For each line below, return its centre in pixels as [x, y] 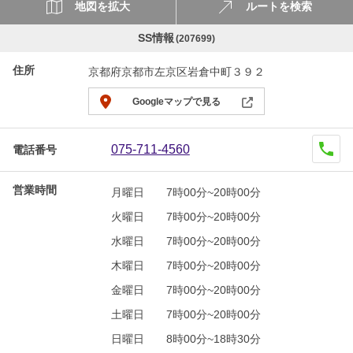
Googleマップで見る [176, 101]
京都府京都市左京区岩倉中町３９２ [176, 72]
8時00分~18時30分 [213, 339]
